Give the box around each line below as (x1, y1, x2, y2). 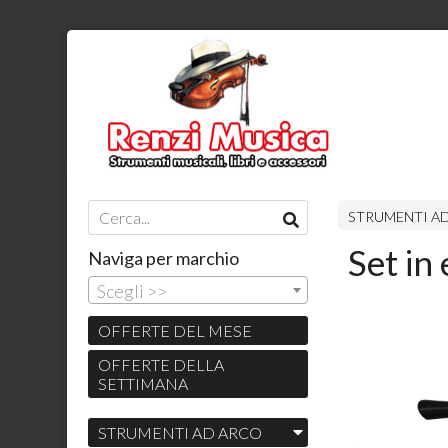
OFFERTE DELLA (97, 355, 224, 375)
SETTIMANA (97, 374, 188, 394)
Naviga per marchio (87, 246, 239, 269)
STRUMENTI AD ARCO (97, 423, 262, 443)
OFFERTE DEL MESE (97, 321, 252, 341)
